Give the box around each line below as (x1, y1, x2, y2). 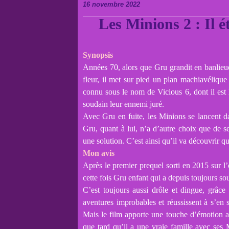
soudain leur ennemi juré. (83, 100, 164, 108)
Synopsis (83, 51, 113, 59)
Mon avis (83, 149, 114, 157)
